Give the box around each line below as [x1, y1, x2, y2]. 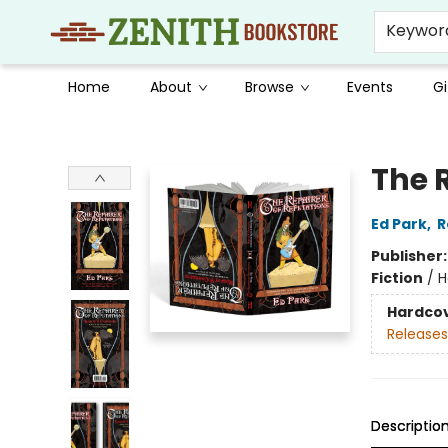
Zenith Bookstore [15, 119, 132, 139]
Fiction [370, 268, 423, 288]
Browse [245, 77, 294, 97]
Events [347, 77, 393, 97]
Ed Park [370, 214, 427, 234]
